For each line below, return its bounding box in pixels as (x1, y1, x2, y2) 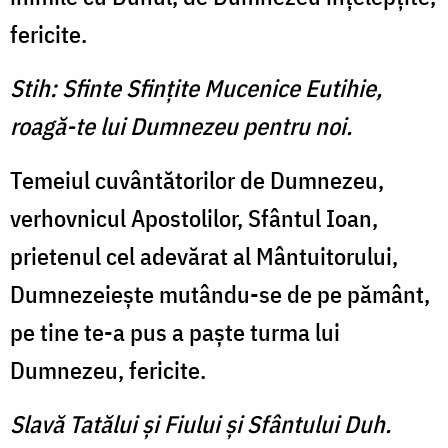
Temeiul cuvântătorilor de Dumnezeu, (10, 164, 384, 197)
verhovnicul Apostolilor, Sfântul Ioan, (10, 202, 378, 235)
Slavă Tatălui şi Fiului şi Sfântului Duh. (10, 408, 391, 441)
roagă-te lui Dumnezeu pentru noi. (10, 110, 352, 143)
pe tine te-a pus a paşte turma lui (10, 316, 340, 349)
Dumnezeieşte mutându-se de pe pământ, (10, 278, 430, 311)
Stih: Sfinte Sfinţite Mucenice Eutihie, (10, 72, 382, 105)
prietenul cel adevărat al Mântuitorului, (10, 240, 398, 273)
